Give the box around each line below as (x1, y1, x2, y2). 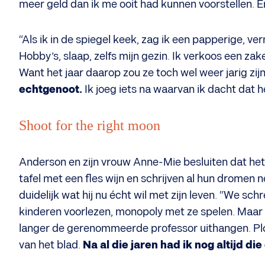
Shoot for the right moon (19, 118, 160, 133)
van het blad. (19, 239, 80, 251)
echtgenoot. (19, 83, 82, 96)
